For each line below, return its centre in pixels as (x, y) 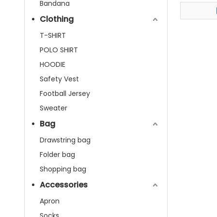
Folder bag (57, 155)
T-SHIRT (53, 35)
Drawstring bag (65, 140)
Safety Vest (59, 79)
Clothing (57, 19)
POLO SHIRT (59, 50)
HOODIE (53, 64)
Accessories (64, 185)
